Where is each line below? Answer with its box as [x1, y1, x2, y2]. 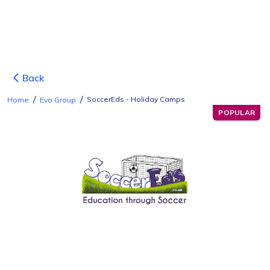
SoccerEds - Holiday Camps [87, 95, 185, 104]
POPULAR [218, 108, 255, 117]
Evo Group [40, 95, 76, 104]
